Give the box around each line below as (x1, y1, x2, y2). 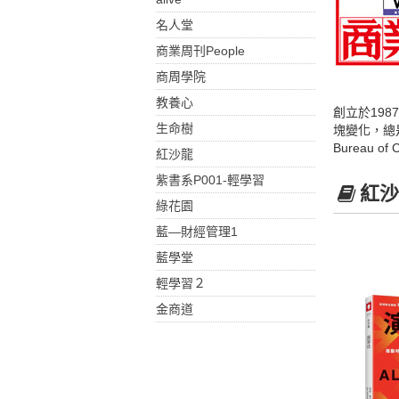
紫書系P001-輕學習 (155, 173, 265, 187)
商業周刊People (155, 44, 245, 58)
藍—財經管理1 (155, 224, 238, 239)
